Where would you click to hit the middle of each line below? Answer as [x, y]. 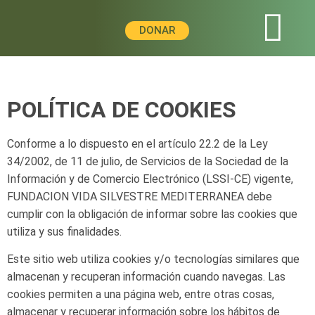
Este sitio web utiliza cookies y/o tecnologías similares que [153, 259]
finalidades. [94, 232]
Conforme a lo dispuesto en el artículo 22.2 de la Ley [137, 144]
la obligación [97, 214]
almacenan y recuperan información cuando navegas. [136, 277]
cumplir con [36, 214]
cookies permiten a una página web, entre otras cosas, [141, 295]
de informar [159, 214]
